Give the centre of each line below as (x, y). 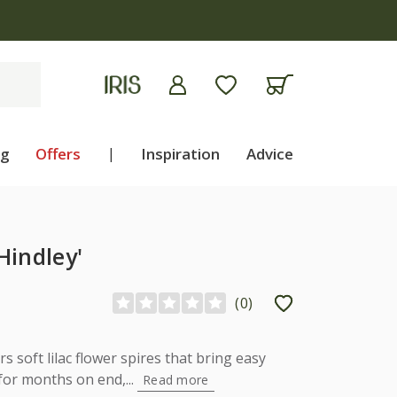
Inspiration (181, 154)
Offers (58, 154)
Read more (176, 380)
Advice (269, 154)
